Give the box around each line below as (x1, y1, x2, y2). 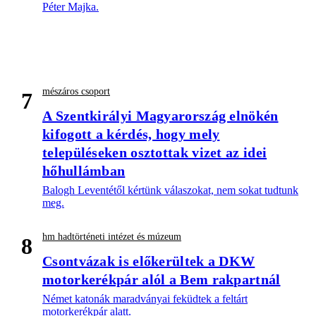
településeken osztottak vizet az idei (42, 145, 267, 161)
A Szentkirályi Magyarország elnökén (42, 108, 279, 124)
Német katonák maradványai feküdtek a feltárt (42, 293, 248, 305)
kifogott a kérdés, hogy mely (42, 126, 220, 142)
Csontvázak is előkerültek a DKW (42, 253, 255, 269)
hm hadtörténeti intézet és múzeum (42, 231, 181, 243)
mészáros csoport (42, 86, 110, 97)
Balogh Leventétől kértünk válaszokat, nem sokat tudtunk (42, 184, 298, 197)
